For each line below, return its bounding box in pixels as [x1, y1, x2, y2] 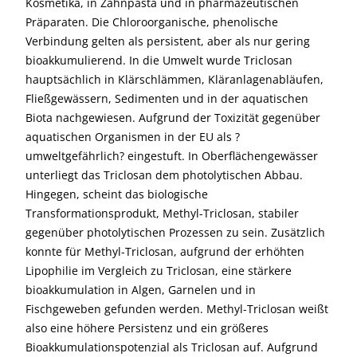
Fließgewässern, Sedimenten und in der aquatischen [25, 91, 308, 106]
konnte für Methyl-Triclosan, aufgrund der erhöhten [25, 244, 304, 259]
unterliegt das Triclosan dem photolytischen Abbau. [25, 167, 303, 182]
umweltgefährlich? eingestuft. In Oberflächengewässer [25, 148, 318, 163]
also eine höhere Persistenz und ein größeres [25, 320, 269, 335]
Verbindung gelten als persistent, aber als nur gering [25, 33, 310, 49]
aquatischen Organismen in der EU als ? [25, 129, 240, 144]
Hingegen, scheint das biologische [25, 186, 208, 202]
